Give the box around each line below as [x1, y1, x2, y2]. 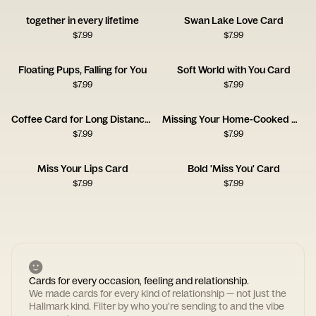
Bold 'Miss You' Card [187, 162, 280, 175]
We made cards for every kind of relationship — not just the [29, 287, 286, 300]
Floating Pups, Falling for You [18, 63, 147, 76]
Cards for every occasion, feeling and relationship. [29, 274, 249, 287]
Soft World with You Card [176, 63, 291, 76]
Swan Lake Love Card [183, 14, 284, 27]
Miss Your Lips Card [37, 162, 128, 175]
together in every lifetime [26, 14, 139, 27]
